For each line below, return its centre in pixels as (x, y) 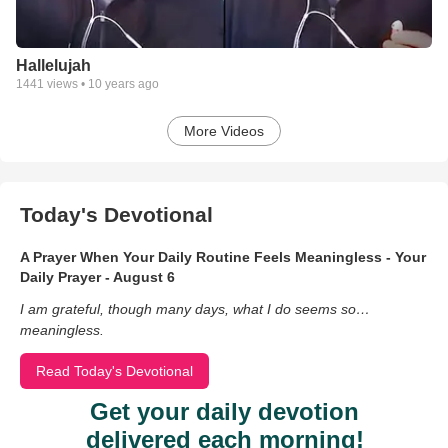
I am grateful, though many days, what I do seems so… (195, 309)
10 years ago (123, 84)
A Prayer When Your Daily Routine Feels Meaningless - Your (223, 257)
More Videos (224, 131)
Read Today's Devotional (114, 371)
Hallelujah (53, 66)
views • (66, 84)
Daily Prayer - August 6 (97, 277)
